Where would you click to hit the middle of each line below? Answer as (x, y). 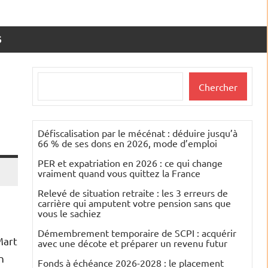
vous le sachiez (69, 213)
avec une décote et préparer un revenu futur (133, 243)
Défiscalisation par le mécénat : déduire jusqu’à (138, 133)
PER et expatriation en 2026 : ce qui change (130, 163)
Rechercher (61, 80)
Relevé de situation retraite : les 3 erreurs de (133, 193)
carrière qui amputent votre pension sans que (134, 203)
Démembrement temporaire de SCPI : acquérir (137, 233)
